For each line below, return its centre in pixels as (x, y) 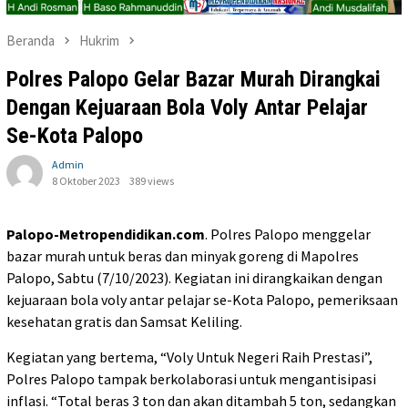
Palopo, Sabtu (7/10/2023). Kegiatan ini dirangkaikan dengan (194, 277)
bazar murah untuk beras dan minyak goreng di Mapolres (183, 255)
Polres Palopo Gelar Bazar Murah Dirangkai (194, 79)
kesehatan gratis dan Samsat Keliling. (124, 321)
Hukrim (99, 41)
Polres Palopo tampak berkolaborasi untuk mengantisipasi (191, 378)
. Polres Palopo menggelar (288, 234)
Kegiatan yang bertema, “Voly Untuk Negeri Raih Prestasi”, (189, 357)
